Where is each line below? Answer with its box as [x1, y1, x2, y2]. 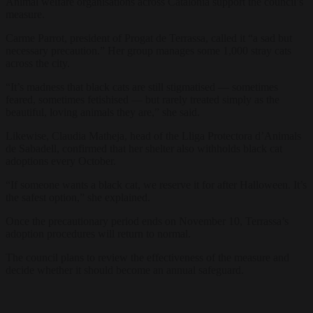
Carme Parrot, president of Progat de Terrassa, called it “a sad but [6, 31, 292, 44]
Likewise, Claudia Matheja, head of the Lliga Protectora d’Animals [6, 129, 301, 142]
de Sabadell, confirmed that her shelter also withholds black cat [6, 142, 282, 154]
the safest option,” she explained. [6, 191, 150, 203]
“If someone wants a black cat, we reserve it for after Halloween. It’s [6, 178, 307, 191]
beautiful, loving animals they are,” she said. [6, 105, 200, 118]
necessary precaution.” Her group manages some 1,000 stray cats [6, 44, 291, 57]
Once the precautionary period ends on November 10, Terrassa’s [6, 214, 289, 227]
